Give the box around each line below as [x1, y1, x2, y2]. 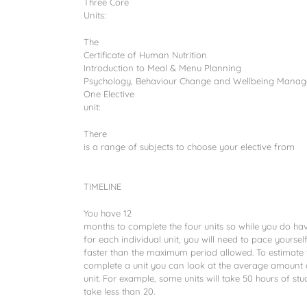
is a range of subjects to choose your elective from [84, 141, 295, 152]
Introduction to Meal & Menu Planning [84, 62, 241, 73]
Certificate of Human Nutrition [84, 49, 207, 60]
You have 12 [84, 208, 132, 219]
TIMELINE [84, 181, 121, 192]
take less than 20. [84, 286, 155, 297]
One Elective [84, 88, 134, 99]
